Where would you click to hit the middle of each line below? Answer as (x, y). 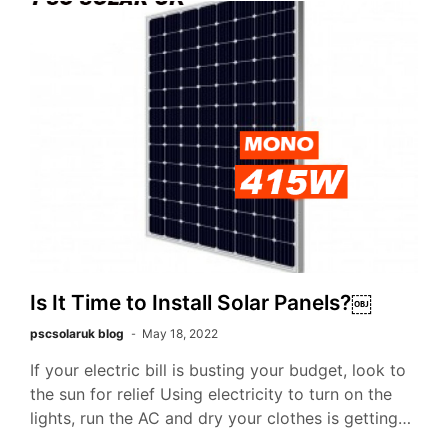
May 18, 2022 (180, 333)
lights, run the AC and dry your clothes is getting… (220, 417)
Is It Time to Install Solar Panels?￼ (201, 302)
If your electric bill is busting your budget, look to (218, 369)
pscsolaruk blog (77, 333)
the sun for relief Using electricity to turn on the (211, 393)
